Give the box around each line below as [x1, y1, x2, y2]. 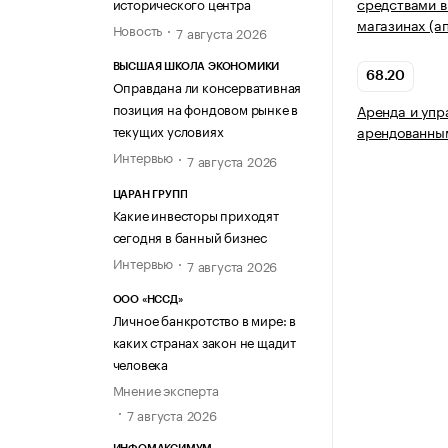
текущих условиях [112, 120, 224, 141]
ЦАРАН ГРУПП [112, 188, 188, 200]
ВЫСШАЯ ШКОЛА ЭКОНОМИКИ [112, 61, 280, 73]
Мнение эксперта [112, 378, 219, 399]
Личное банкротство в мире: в [112, 308, 296, 329]
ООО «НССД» [112, 293, 183, 305]
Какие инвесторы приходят [112, 203, 279, 224]
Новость [112, 18, 163, 39]
